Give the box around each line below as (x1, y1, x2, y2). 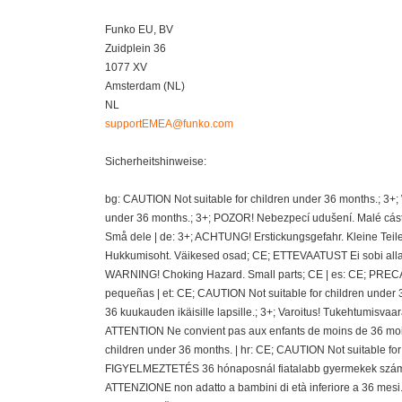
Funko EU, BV (105, 22, 173, 36)
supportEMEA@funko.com (105, 117, 233, 130)
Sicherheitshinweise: (105, 154, 206, 168)
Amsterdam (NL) (105, 79, 185, 92)
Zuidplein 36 (105, 41, 166, 55)
